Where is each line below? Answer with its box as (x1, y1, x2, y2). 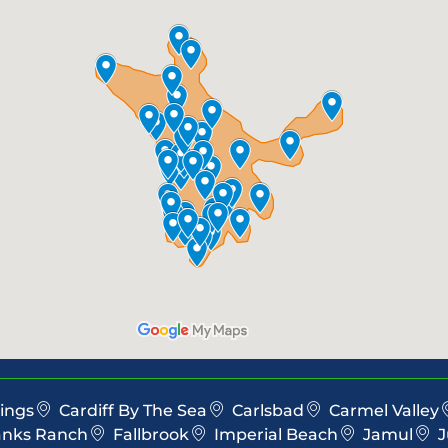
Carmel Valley (329, 401, 439, 421)
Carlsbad (232, 401, 304, 421)
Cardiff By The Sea (59, 401, 207, 421)
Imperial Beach (213, 425, 338, 445)
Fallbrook (112, 425, 189, 445)
